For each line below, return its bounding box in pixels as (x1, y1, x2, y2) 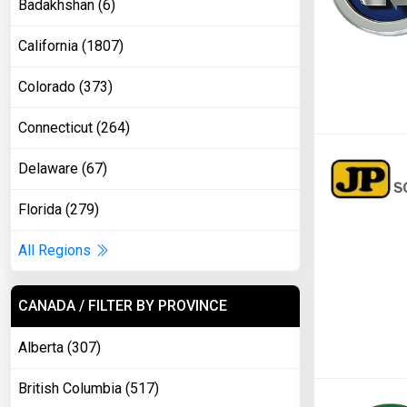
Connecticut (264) (18, 119, 130, 136)
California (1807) (18, 37, 124, 55)
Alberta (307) (18, 339, 101, 356)
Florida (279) (18, 201, 99, 218)
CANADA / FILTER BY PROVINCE (18, 297, 227, 314)
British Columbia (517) (18, 380, 159, 397)
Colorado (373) (18, 78, 113, 95)
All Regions (18, 242, 94, 259)
